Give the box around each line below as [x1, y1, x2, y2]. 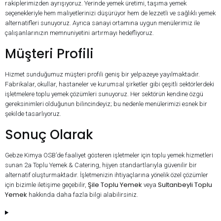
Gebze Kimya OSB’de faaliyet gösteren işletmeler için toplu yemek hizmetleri [5, 151, 213, 159]
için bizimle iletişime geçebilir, [5, 181, 88, 189]
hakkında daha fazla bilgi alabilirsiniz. [27, 191, 138, 199]
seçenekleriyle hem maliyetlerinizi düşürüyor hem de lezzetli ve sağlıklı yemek [5, 9, 216, 17]
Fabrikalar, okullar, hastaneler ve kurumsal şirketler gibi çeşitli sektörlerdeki [5, 80, 214, 88]
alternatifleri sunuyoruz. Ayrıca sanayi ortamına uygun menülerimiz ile [5, 19, 200, 27]
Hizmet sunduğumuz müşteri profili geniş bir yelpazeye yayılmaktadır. [5, 71, 200, 78]
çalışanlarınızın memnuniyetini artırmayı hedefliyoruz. [5, 29, 154, 37]
